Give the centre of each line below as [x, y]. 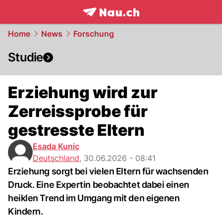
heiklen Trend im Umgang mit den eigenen [94, 198]
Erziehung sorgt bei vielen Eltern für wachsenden [108, 171]
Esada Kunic [56, 146]
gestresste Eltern [76, 130]
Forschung [94, 34]
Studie [26, 57]
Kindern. [26, 211]
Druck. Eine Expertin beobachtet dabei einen [99, 185]
